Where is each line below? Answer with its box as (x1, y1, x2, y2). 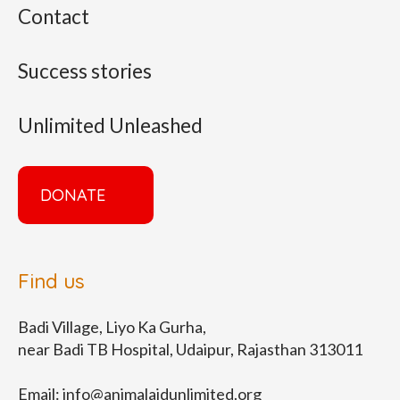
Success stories (17, 58, 152, 83)
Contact (17, 4, 89, 29)
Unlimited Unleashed (17, 112, 203, 137)
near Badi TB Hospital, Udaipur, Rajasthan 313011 (17, 338, 362, 359)
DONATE (39, 184, 105, 205)
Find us (17, 267, 85, 294)
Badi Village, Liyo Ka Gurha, (17, 316, 206, 337)
